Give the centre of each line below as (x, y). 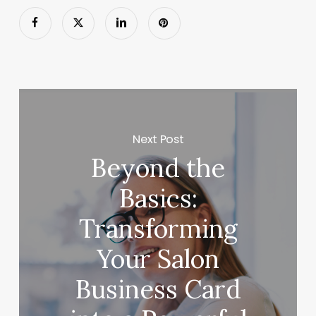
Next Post (158, 139)
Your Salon (158, 259)
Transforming (158, 229)
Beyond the (158, 168)
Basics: (158, 199)
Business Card (158, 290)
